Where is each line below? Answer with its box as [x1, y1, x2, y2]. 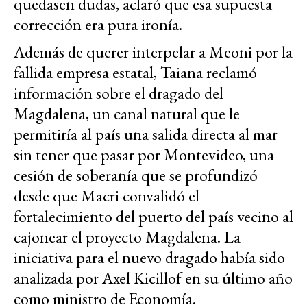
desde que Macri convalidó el [14, 185, 199, 207]
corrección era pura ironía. [14, 14, 182, 36]
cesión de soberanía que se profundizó [14, 164, 258, 186]
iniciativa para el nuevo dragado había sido [14, 247, 285, 269]
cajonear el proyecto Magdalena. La [14, 226, 241, 248]
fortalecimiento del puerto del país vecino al [14, 206, 293, 228]
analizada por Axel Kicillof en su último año [14, 267, 293, 289]
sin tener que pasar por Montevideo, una [14, 144, 274, 166]
